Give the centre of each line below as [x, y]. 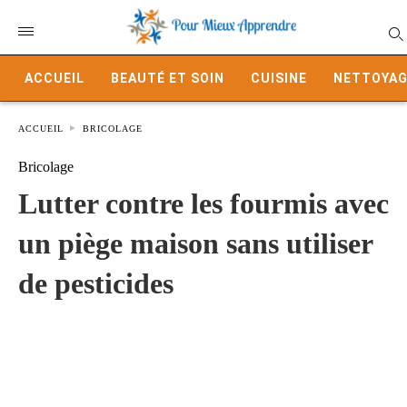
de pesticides [96, 283]
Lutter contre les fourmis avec [203, 203]
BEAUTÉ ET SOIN [168, 78]
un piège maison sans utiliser [195, 243]
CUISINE [279, 78]
